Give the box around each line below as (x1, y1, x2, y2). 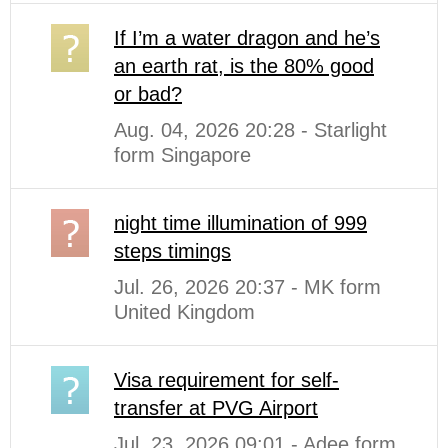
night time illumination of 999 (114, 211, 367, 234)
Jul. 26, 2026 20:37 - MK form (114, 275, 381, 298)
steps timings (114, 239, 231, 262)
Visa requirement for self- (114, 368, 339, 391)
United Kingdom (114, 300, 255, 323)
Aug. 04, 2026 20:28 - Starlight (114, 118, 387, 141)
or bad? (114, 82, 182, 105)
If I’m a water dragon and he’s (114, 26, 380, 49)
